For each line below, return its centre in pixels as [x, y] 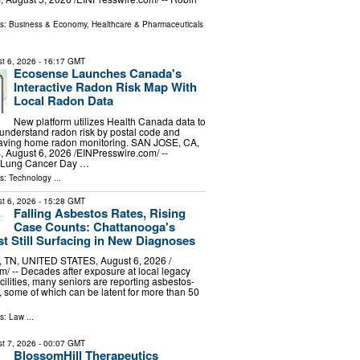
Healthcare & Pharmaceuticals [147, 25]
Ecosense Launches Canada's [97, 74]
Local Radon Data [63, 101]
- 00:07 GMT [60, 344]
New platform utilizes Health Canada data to [109, 121]
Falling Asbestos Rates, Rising [99, 213]
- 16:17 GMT [60, 61]
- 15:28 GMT [60, 200]
